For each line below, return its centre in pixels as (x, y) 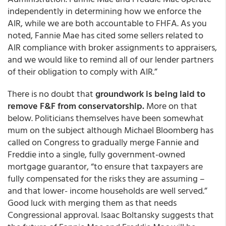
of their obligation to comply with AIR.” (82, 71)
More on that (172, 106)
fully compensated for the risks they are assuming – (106, 178)
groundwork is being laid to (149, 94)
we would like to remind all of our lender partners (119, 59)
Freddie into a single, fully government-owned (96, 154)
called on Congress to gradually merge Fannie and (103, 142)
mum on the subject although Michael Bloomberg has (110, 130)
